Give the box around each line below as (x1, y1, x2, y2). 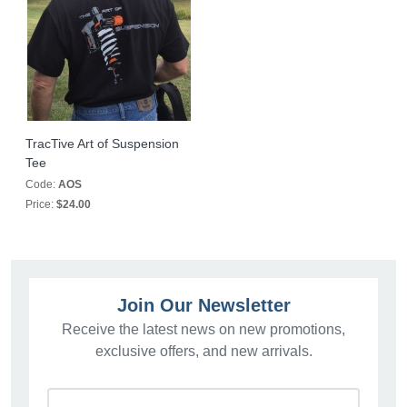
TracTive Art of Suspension (25, 136, 179, 151)
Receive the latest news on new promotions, (62, 322, 345, 337)
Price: (25, 198, 56, 211)
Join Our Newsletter (116, 295, 291, 315)
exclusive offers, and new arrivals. (94, 343, 313, 359)
